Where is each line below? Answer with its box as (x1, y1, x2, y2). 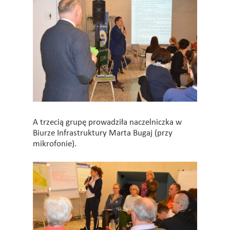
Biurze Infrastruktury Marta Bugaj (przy (33, 128, 172, 138)
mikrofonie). (33, 139, 76, 148)
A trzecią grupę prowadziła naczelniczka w (33, 118, 182, 127)
